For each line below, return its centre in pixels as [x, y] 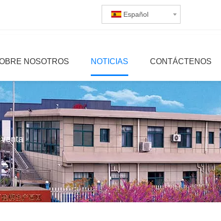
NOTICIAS [110, 61]
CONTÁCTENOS [181, 61]
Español [136, 14]
